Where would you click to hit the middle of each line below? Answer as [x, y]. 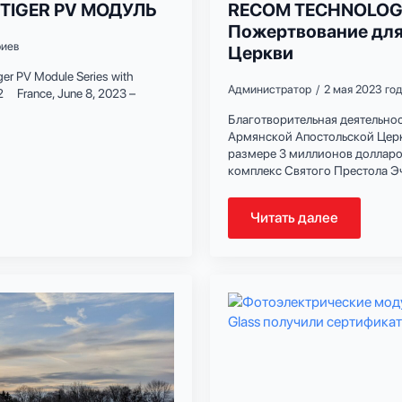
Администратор [270, 89]
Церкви [261, 52]
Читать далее [294, 217]
